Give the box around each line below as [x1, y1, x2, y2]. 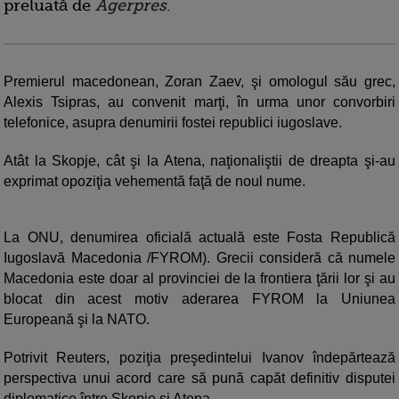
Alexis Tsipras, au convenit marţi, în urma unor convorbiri [4, 94, 395, 110]
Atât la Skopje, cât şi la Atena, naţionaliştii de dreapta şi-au [4, 153, 395, 169]
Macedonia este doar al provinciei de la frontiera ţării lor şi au [4, 271, 395, 287]
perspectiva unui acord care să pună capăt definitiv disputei [4, 370, 395, 387]
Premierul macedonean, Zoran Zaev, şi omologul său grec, [4, 74, 395, 90]
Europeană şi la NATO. [4, 312, 150, 328]
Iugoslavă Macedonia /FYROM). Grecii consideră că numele [4, 250, 395, 266]
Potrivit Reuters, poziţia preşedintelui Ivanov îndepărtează [4, 350, 395, 366]
